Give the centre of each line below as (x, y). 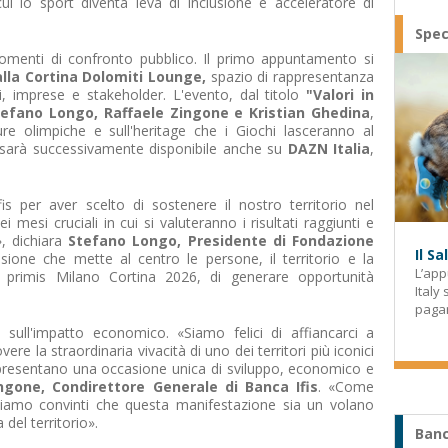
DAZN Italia (328, 148)
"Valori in (340, 94)
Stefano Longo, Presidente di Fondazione (221, 240)
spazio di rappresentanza (290, 76)
